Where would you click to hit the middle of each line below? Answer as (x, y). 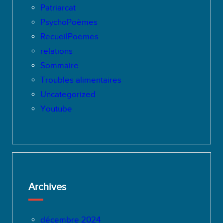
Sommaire (59, 66)
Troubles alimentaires (81, 80)
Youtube (56, 109)
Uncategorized (68, 95)
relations (56, 51)
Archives (47, 187)
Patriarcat (58, 8)
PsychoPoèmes (69, 22)
